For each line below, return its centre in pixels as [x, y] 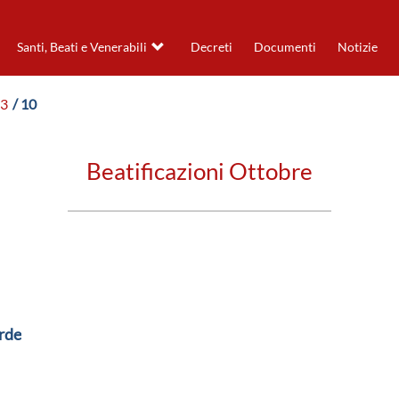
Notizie [357, 47]
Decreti [211, 47]
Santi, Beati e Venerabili [81, 47]
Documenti [285, 47]
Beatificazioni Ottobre [199, 171]
